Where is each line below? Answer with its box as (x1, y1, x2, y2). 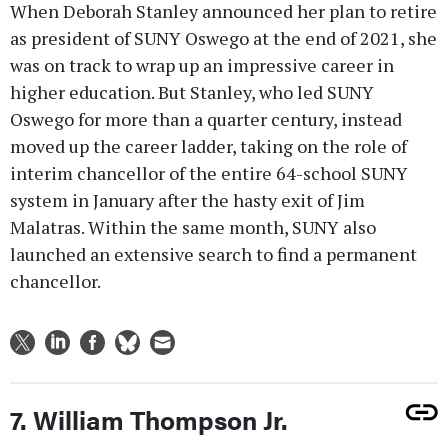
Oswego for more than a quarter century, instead (10, 106, 402, 131)
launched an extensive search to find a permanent (10, 241, 417, 266)
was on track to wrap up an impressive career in (10, 52, 394, 77)
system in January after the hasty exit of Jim (10, 187, 365, 212)
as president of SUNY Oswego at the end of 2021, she (10, 25, 437, 50)
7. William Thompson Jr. (10, 400, 288, 438)
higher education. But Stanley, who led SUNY (10, 79, 374, 104)
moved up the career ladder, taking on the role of (10, 133, 407, 158)
